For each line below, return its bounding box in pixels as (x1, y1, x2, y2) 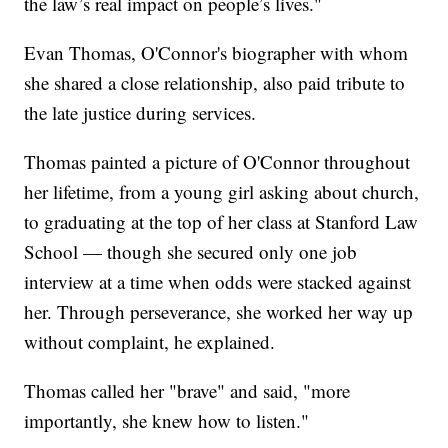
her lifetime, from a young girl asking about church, (24, 178, 420, 204)
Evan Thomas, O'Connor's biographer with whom (24, 39, 409, 65)
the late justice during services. (24, 99, 257, 125)
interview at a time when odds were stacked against (24, 268, 412, 294)
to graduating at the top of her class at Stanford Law (24, 208, 419, 234)
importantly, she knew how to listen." (24, 407, 310, 433)
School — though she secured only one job (24, 238, 358, 264)
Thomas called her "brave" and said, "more (24, 377, 351, 403)
